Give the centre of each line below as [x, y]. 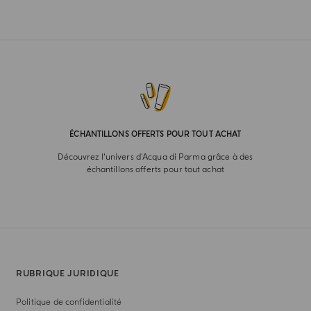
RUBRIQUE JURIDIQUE [67, 274]
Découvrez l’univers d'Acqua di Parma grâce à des [155, 158]
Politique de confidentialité [69, 303]
